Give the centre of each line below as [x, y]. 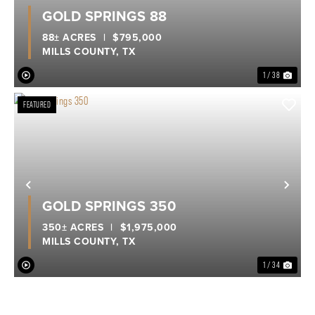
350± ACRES [73, 227]
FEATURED [37, 105]
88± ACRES [69, 38]
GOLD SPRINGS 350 [109, 206]
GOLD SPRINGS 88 [105, 17]
